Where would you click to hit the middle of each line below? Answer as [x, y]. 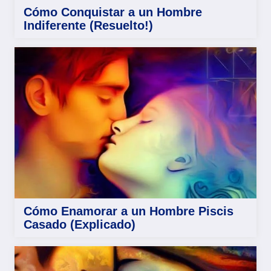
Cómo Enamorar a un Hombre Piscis [129, 211]
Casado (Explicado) [80, 224]
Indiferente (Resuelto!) [88, 25]
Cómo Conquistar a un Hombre [113, 12]
